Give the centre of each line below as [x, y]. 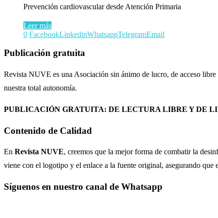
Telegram [132, 34]
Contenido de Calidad [48, 130]
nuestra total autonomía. [40, 88]
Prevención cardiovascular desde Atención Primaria [102, 6]
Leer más [37, 25]
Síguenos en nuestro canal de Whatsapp [83, 187]
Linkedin [73, 34]
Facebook [44, 34]
